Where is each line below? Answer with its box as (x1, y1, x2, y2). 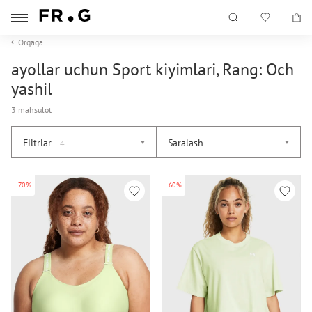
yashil (11, 78, 52, 100)
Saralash (168, 136, 203, 149)
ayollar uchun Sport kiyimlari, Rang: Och (11, 58, 294, 80)
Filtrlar (23, 136, 54, 149)
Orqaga (18, 37, 43, 47)
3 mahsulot (11, 104, 52, 115)
